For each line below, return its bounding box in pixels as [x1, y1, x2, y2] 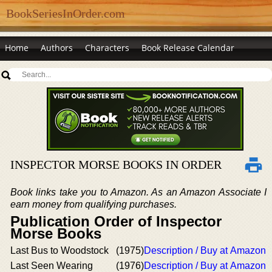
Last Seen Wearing [10, 260, 93, 271]
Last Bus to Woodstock [10, 245, 109, 256]
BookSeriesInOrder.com [6, 7, 125, 20]
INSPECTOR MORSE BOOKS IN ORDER [10, 158, 222, 171]
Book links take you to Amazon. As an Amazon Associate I [10, 187, 267, 197]
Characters [85, 42, 129, 53]
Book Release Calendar [141, 42, 234, 53]
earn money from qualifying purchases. [10, 199, 177, 209]
